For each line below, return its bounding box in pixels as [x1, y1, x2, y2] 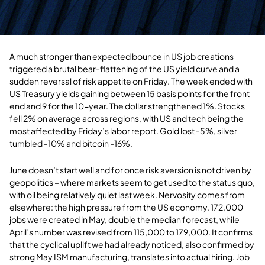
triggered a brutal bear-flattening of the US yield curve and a [9, 63, 240, 74]
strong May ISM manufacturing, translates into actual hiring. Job [9, 251, 250, 262]
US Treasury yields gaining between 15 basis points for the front [9, 88, 250, 99]
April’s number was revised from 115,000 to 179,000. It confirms [9, 226, 253, 237]
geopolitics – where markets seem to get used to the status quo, [9, 176, 255, 188]
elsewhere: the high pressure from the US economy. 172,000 [9, 201, 243, 212]
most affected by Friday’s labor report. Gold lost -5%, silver [9, 125, 237, 136]
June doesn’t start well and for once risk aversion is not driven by [9, 164, 251, 175]
